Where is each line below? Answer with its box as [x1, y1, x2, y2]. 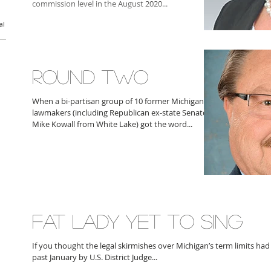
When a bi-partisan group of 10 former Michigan [32, 96, 204, 106]
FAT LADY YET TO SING [32, 211, 243, 230]
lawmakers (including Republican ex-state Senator [32, 107, 211, 118]
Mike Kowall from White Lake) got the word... [32, 119, 192, 129]
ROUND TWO [32, 67, 148, 86]
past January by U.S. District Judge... [32, 252, 157, 263]
